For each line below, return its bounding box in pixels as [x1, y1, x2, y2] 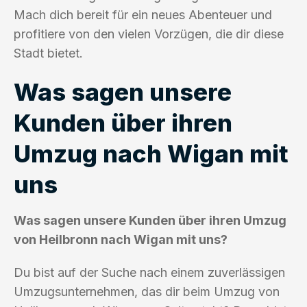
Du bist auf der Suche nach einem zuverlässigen [14, 265, 285, 280]
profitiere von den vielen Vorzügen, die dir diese [14, 26, 284, 41]
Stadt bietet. [14, 45, 83, 60]
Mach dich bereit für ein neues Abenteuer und [14, 7, 272, 22]
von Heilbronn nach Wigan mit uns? [14, 232, 228, 247]
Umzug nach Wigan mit [14, 138, 288, 168]
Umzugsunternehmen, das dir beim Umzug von [14, 284, 280, 299]
